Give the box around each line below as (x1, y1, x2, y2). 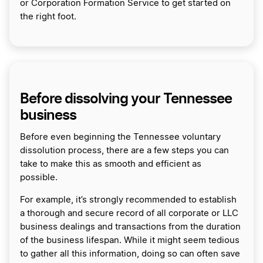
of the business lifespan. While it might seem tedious (20, 235, 240, 245)
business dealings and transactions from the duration (20, 222, 241, 231)
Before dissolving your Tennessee (20, 89, 232, 107)
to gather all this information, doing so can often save (20, 249, 240, 258)
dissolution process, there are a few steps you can (20, 146, 229, 155)
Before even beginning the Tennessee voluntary (20, 132, 221, 141)
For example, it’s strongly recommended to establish (20, 195, 237, 204)
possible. (20, 173, 60, 182)
